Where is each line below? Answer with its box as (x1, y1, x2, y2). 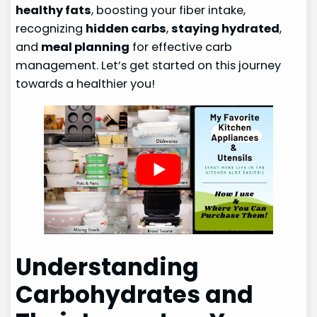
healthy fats (16, 2, 92, 19)
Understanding (16, 251, 200, 284)
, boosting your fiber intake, (91, 2, 246, 19)
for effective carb (129, 39, 233, 56)
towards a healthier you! (16, 76, 156, 93)
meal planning (41, 39, 130, 56)
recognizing (16, 21, 86, 38)
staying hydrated (171, 21, 280, 38)
